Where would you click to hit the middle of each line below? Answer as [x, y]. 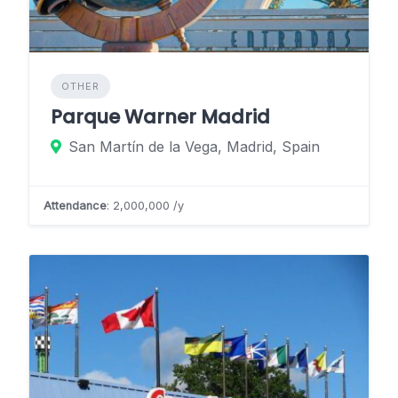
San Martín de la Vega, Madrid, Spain [194, 147]
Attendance [75, 206]
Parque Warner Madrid [160, 117]
